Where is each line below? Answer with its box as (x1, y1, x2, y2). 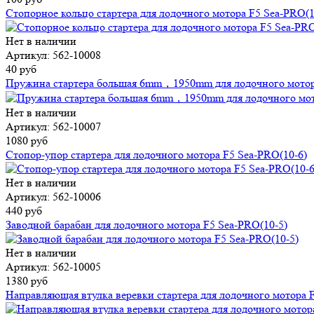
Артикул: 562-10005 (6, 260, 101, 274)
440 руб (6, 204, 42, 218)
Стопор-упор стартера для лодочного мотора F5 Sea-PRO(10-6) (6, 148, 307, 162)
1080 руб (6, 134, 48, 148)
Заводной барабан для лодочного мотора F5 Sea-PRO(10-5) (6, 218, 287, 232)
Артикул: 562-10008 (6, 48, 101, 62)
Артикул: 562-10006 (6, 190, 101, 204)
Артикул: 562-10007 (6, 120, 101, 134)
